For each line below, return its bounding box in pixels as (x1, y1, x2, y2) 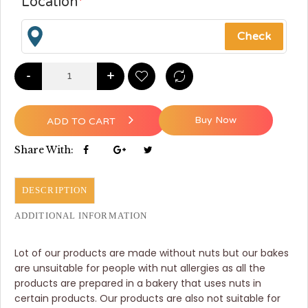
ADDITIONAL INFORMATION (14, 210, 148, 221)
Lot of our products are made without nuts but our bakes (14, 245, 289, 260)
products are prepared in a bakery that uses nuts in (14, 276, 261, 290)
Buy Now (195, 113, 237, 126)
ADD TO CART (46, 115, 118, 127)
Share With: (14, 143, 76, 156)
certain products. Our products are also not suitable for (14, 291, 280, 305)
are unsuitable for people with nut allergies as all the (14, 261, 265, 275)
